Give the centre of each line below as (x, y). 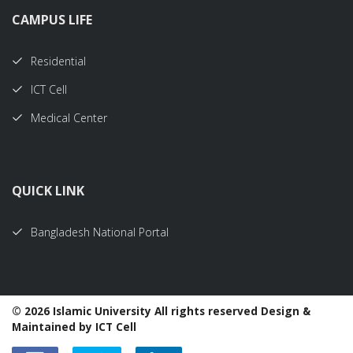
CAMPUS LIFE (52, 20)
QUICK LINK (48, 191)
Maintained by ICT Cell (74, 327)
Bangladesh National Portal (100, 232)
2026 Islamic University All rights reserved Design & (167, 311)
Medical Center (69, 118)
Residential (58, 61)
